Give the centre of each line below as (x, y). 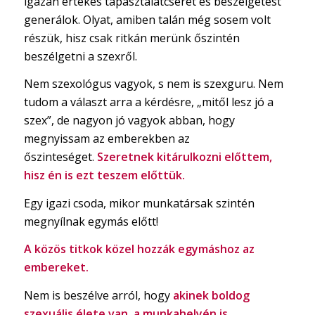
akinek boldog (211, 296)
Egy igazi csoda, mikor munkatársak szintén (139, 203)
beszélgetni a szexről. (80, 56)
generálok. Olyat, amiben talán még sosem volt (147, 19)
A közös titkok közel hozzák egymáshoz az (139, 249)
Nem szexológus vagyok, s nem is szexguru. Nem (153, 84)
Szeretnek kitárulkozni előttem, (183, 157)
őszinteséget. (59, 157)
